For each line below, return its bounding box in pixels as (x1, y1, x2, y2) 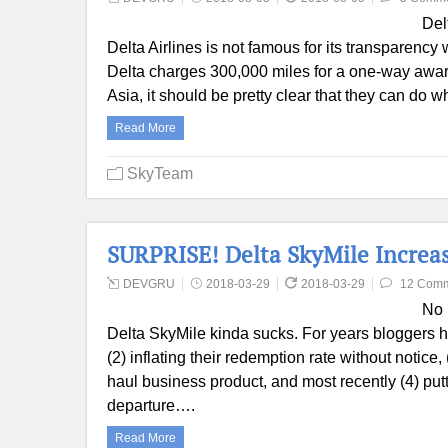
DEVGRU (123, 277, 175, 291)
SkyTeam (127, 165, 193, 182)
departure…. (107, 397, 195, 414)
